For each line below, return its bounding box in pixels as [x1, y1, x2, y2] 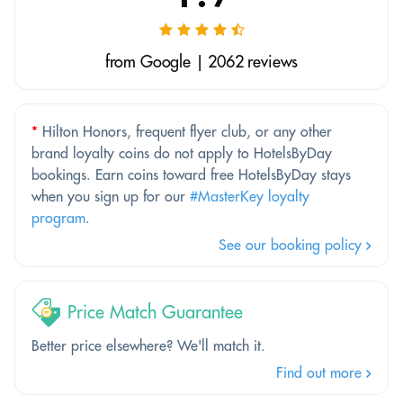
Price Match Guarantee [67, 300, 243, 324]
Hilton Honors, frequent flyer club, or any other [38, 121, 332, 140]
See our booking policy [219, 235, 366, 254]
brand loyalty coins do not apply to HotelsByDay [31, 143, 332, 162]
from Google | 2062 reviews [104, 50, 299, 72]
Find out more [276, 363, 366, 381]
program [31, 208, 85, 227]
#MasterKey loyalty [190, 186, 309, 205]
